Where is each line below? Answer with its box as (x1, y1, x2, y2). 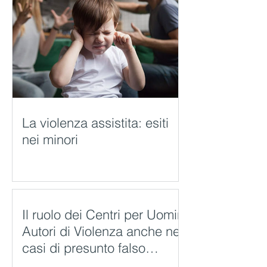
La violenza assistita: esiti (22, 114, 169, 131)
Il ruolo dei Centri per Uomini (22, 206, 187, 223)
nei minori (22, 131, 78, 148)
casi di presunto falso (22, 240, 145, 256)
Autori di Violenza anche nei (22, 223, 183, 240)
